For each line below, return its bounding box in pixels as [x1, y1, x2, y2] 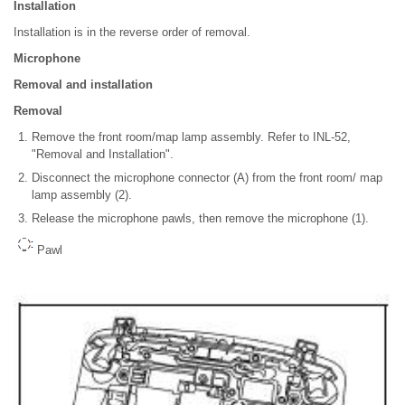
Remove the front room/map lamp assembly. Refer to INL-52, [32, 130, 351, 145]
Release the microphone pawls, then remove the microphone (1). [32, 212, 369, 226]
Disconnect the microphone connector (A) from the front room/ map [32, 171, 382, 185]
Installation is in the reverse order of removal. [14, 25, 250, 40]
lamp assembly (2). [32, 188, 132, 202]
